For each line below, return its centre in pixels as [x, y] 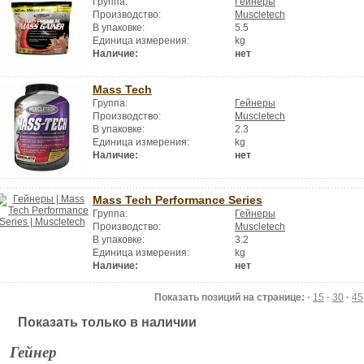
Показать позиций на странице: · [234, 297]
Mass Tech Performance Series [178, 199]
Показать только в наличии [107, 322]
